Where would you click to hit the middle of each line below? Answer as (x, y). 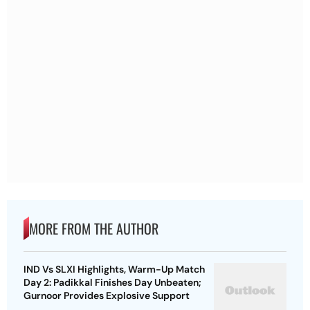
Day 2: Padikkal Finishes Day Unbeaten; (112, 283)
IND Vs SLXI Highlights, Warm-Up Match (114, 270)
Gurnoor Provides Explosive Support (107, 296)
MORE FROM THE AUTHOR (94, 229)
